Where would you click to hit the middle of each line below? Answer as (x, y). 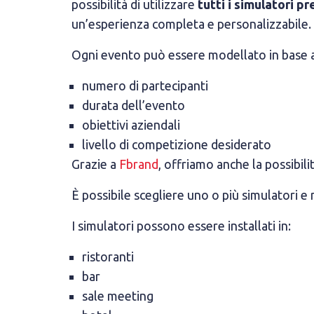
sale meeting (118, 296)
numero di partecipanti (145, 86)
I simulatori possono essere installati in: (181, 226)
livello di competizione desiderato (177, 144)
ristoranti (108, 257)
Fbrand (139, 164)
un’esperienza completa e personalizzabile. (191, 24)
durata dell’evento (134, 105)
